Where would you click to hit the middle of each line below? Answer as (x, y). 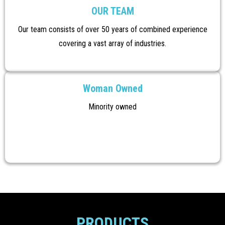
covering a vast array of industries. (113, 43)
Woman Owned (113, 88)
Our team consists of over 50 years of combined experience (113, 29)
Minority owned (113, 107)
